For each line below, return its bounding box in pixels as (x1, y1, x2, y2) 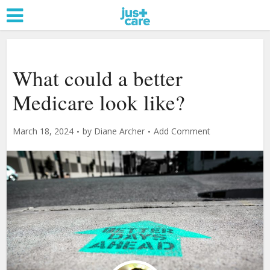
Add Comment (154, 125, 211, 137)
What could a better (13, 64, 183, 92)
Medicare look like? (13, 88, 186, 116)
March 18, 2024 (13, 125, 74, 137)
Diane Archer (94, 125, 145, 137)
